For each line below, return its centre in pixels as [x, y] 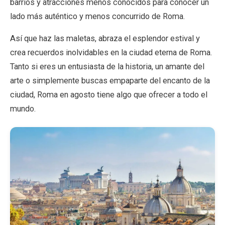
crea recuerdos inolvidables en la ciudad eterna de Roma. [111, 52]
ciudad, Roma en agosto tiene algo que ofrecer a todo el [109, 94]
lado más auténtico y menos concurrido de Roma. [97, 16]
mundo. [23, 108]
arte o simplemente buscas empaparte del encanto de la [110, 80]
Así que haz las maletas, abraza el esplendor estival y [105, 38]
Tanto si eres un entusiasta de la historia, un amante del [107, 66]
